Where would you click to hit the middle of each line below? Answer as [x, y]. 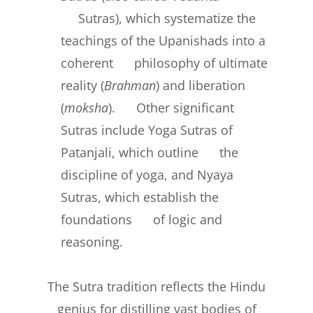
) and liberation [201, 86]
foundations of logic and [142, 220]
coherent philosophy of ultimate [165, 63]
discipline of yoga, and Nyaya [147, 175]
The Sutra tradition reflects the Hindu [156, 287]
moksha [87, 108]
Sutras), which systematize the [159, 19]
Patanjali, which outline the [150, 153]
